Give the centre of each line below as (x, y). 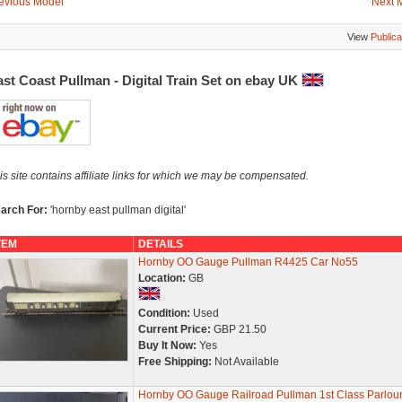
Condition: (164, 313)
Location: (162, 278)
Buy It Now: (167, 345)
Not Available (245, 362)
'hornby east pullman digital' (118, 210)
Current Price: (174, 329)
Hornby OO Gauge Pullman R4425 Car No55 (248, 262)
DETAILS (160, 244)
